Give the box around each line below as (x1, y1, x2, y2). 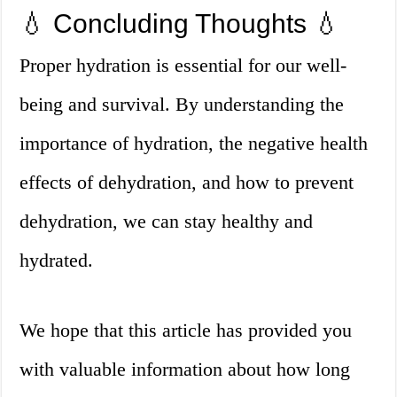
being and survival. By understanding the (19, 93, 345, 116)
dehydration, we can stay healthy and (19, 210, 314, 233)
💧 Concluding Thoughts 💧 (19, 9, 341, 39)
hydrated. (19, 249, 94, 272)
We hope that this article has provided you (19, 319, 353, 342)
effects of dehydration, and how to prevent (19, 171, 354, 194)
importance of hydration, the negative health (19, 132, 369, 155)
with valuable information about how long (19, 358, 351, 381)
